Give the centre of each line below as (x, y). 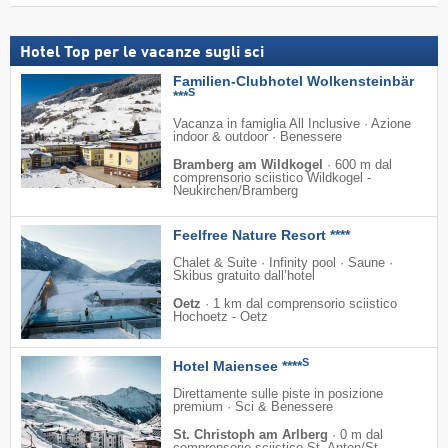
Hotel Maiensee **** (237, 366)
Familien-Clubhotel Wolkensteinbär (293, 81)
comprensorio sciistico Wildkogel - (272, 178)
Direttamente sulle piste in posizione (278, 394)
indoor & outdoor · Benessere (257, 137)
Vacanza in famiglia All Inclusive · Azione (292, 124)
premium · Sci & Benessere (253, 407)
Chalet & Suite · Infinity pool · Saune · (283, 263)
